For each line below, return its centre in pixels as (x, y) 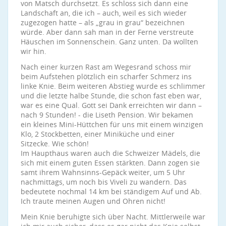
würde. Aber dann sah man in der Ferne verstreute (107, 32)
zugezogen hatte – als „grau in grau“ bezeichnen (103, 22)
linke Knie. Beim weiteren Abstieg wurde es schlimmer (113, 86)
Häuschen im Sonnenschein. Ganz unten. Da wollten (109, 42)
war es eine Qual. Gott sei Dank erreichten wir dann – (111, 105)
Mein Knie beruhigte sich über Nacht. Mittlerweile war (113, 217)
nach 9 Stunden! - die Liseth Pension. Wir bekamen (107, 115)
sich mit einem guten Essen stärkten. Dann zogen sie (110, 163)
